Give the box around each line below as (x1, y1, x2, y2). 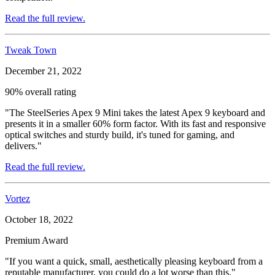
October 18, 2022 (5, 214, 73, 225)
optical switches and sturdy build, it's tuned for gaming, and (5, 129, 234, 140)
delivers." (5, 140, 42, 151)
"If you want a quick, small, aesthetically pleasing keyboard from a (5, 255, 263, 266)
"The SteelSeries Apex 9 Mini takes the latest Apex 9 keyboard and (5, 107, 265, 118)
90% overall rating (5, 86, 76, 97)
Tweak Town (5, 44, 56, 55)
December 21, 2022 (5, 65, 82, 76)
